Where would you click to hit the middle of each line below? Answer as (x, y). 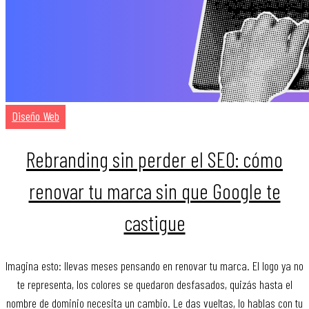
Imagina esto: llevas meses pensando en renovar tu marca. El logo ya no (154, 265)
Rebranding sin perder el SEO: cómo (154, 159)
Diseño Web (36, 116)
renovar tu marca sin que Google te (154, 191)
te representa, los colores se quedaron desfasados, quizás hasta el (154, 284)
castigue (154, 223)
